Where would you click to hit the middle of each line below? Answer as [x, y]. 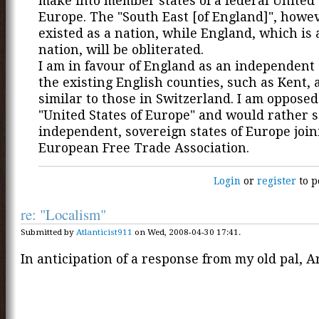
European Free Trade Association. [144, 148]
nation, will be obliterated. [121, 50]
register [277, 181]
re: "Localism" [63, 214]
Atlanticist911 [104, 232]
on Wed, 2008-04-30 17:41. [187, 232]
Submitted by [48, 232]
